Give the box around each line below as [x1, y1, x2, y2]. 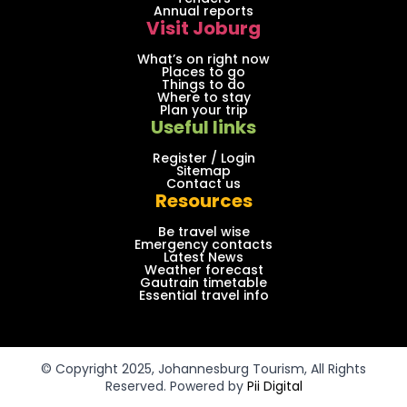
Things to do [162, 74, 245, 94]
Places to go [162, 62, 245, 81]
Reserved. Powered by [104, 376, 247, 395]
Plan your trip [159, 100, 248, 119]
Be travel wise [157, 222, 250, 241]
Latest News [164, 247, 243, 266]
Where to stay [156, 87, 251, 106]
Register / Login [152, 148, 255, 167]
